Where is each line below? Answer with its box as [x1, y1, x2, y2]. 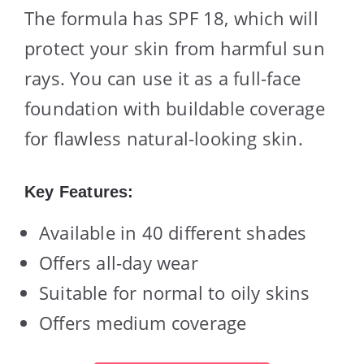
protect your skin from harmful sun [24, 35, 325, 60]
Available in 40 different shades [39, 219, 307, 245]
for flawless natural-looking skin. [24, 125, 303, 150]
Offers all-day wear [39, 249, 198, 275]
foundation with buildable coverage [24, 95, 325, 120]
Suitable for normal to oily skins [39, 279, 310, 305]
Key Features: [24, 182, 134, 201]
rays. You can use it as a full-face [24, 65, 301, 90]
